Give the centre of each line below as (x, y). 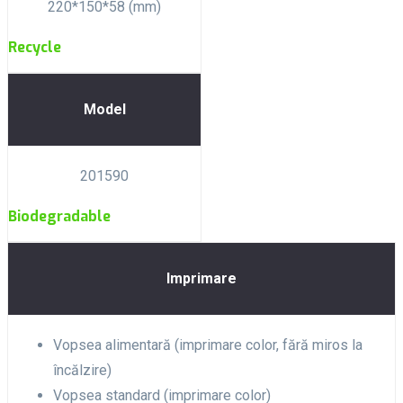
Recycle (35, 47)
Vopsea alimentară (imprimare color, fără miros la (208, 345)
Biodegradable (59, 216)
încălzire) (82, 370)
